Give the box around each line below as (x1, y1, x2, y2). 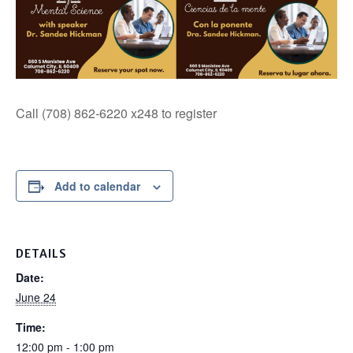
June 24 (16, 289, 56, 306)
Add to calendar (54, 178, 140, 195)
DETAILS (16, 247, 67, 262)
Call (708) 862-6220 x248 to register (16, 104, 217, 123)
